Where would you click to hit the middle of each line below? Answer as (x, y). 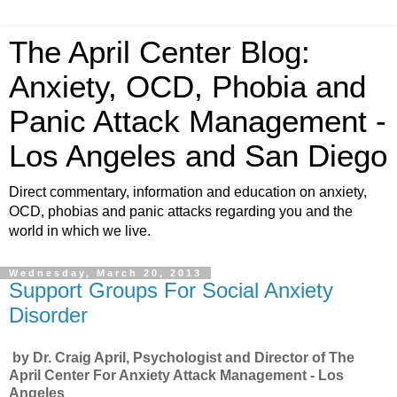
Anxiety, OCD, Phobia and (187, 87)
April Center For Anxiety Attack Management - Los (176, 375)
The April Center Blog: (160, 52)
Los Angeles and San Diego (198, 156)
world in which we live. (80, 231)
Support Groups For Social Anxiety (171, 290)
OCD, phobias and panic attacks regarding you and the (181, 211)
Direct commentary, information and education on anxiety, (188, 192)
